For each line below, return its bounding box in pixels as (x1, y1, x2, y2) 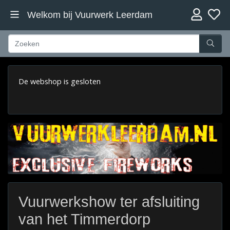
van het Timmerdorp (18, 211, 150, 228)
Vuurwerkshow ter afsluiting (18, 194, 200, 210)
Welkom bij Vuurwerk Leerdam (27, 10, 152, 20)
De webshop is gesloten (18, 76, 101, 86)
